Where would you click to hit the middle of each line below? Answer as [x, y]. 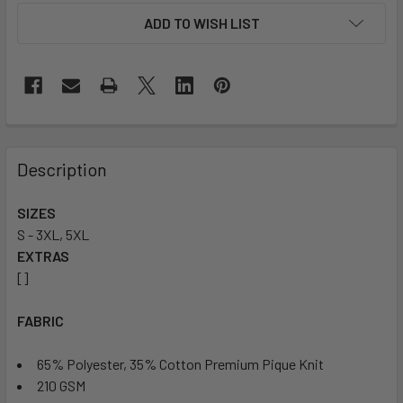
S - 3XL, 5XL [53, 235]
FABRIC [40, 321]
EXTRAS [43, 256]
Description [62, 170]
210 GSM [61, 386]
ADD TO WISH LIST [201, 23]
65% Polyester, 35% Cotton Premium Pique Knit [180, 364]
